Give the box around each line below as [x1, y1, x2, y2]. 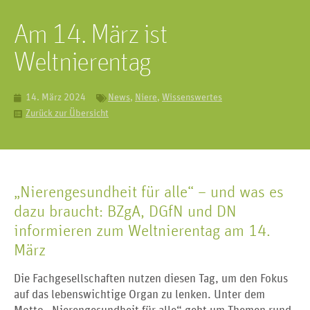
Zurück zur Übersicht [26, 109, 109, 118]
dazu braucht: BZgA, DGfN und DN [14, 203, 237, 220]
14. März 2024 [26, 93, 86, 102]
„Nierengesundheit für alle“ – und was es [14, 184, 284, 201]
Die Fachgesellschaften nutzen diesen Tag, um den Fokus [14, 273, 288, 285]
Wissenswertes [162, 93, 222, 102]
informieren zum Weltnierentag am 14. [14, 223, 271, 239]
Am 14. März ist [14, 21, 167, 48]
